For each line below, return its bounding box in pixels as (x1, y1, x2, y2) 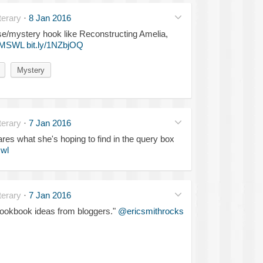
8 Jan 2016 (28, 12, 71, 23)
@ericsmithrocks (117, 205, 184, 216)
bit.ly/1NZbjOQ (26, 39, 83, 50)
